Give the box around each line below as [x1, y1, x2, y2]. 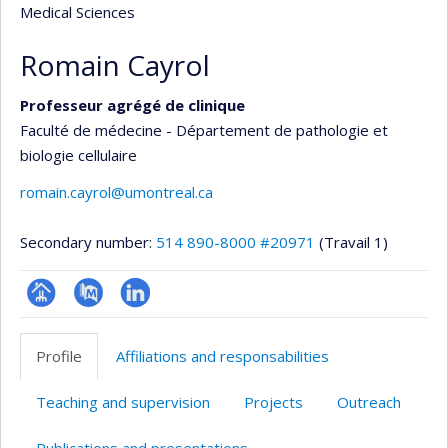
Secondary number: [20, 232, 156, 252]
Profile [36, 346, 82, 366]
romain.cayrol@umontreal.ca [20, 182, 213, 202]
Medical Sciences [20, 2, 135, 22]
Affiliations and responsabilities [116, 346, 329, 366]
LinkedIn [120, 310, 177, 330]
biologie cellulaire [20, 144, 137, 165]
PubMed [73, 310, 131, 330]
